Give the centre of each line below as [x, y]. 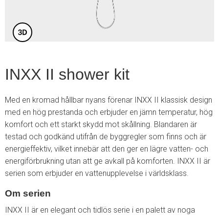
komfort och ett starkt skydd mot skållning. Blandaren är [101, 124]
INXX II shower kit [67, 74]
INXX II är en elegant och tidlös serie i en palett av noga [100, 210]
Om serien [29, 193]
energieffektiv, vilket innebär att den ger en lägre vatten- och [107, 149]
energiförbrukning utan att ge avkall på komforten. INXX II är [108, 161]
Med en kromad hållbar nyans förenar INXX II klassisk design [109, 100]
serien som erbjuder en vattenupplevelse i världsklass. [97, 173]
